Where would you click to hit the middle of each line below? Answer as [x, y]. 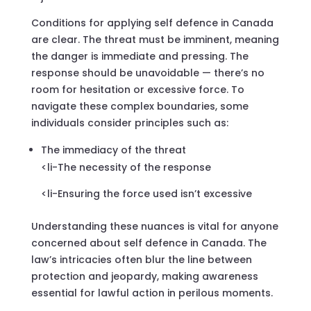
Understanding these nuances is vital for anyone [154, 226]
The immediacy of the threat [113, 150]
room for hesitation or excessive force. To [137, 89]
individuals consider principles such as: [129, 123]
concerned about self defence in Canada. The [149, 243]
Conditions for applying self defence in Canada [152, 23]
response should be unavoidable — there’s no [148, 73]
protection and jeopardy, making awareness [144, 276]
